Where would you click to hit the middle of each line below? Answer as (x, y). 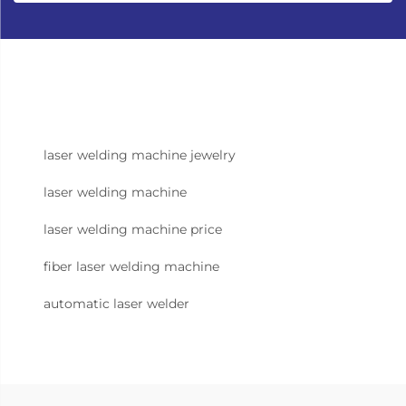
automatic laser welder (116, 304)
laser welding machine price (133, 230)
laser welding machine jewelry (140, 155)
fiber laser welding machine (131, 267)
